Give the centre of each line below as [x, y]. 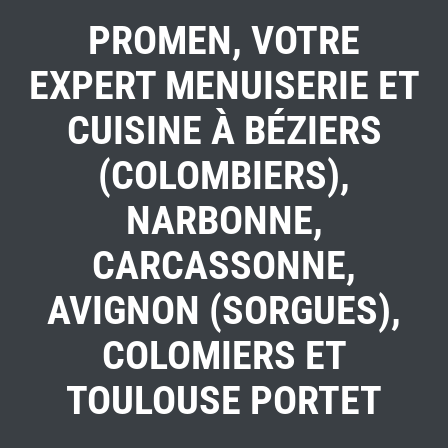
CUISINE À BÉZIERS [224, 131]
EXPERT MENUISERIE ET [224, 86]
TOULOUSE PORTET [224, 401]
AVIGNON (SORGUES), [224, 311]
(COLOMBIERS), [224, 176]
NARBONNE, [224, 221]
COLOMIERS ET [224, 356]
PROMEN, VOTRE [224, 41]
